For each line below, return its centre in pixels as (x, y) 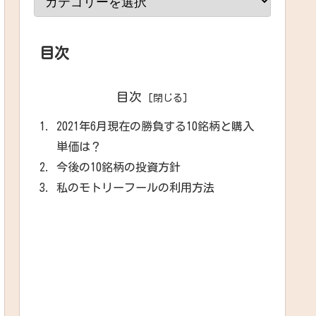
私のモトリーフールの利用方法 (136, 187)
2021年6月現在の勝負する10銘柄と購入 (156, 126)
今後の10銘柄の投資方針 (119, 167)
